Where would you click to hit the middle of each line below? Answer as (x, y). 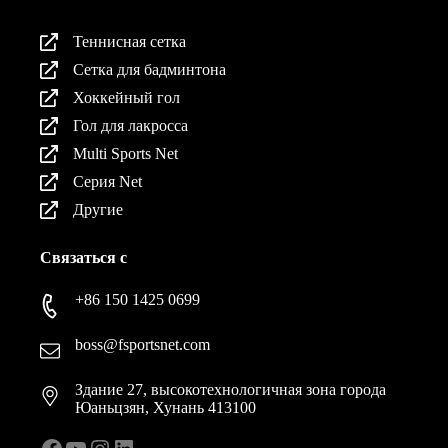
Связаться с (84, 258)
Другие (98, 210)
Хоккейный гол (127, 98)
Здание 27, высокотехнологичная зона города (231, 390)
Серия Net (108, 182)
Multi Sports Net (126, 154)
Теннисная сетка (130, 42)
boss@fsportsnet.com (143, 345)
